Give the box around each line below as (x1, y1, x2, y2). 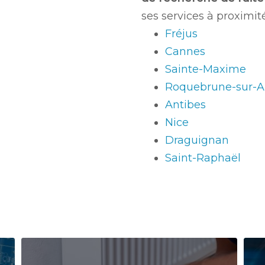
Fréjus (165, 27, 198, 40)
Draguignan (165, 134, 229, 147)
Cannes (165, 45, 205, 58)
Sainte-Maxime (165, 63, 246, 76)
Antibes (165, 98, 206, 111)
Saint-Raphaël (165, 151, 241, 164)
